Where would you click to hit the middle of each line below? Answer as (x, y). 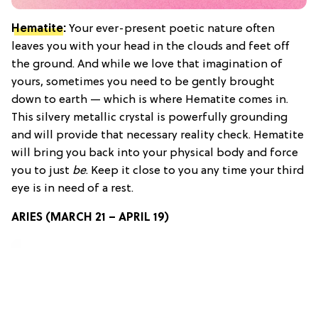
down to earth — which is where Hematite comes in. (150, 100)
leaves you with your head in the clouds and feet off (150, 46)
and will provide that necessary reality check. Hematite (158, 135)
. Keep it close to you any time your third (195, 171)
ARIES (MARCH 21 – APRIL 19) (90, 218)
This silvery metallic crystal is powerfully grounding (149, 117)
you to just (42, 171)
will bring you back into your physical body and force (155, 153)
